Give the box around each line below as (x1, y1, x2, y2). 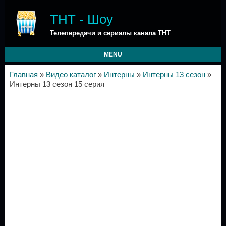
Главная (9, 71, 38, 79)
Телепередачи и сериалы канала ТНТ (49, 29, 171, 37)
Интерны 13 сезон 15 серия (9, 80, 104, 88)
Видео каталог (45, 71, 96, 79)
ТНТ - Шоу (49, 12, 113, 27)
